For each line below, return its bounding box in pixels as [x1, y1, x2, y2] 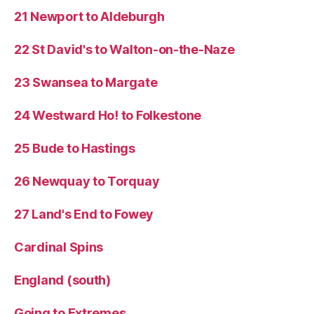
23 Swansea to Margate [14, 74, 158, 90]
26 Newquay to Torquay [14, 173, 160, 189]
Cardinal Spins [14, 239, 104, 254]
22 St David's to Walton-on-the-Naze [14, 41, 235, 57]
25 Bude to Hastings [14, 140, 135, 156]
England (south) [14, 272, 111, 287]
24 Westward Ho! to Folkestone [14, 107, 202, 123]
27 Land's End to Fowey [14, 206, 154, 221]
